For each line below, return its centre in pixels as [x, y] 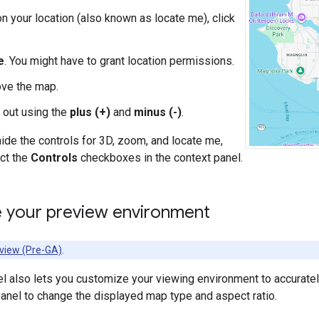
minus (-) [158, 112]
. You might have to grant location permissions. [119, 61]
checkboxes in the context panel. [160, 157]
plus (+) [90, 112]
